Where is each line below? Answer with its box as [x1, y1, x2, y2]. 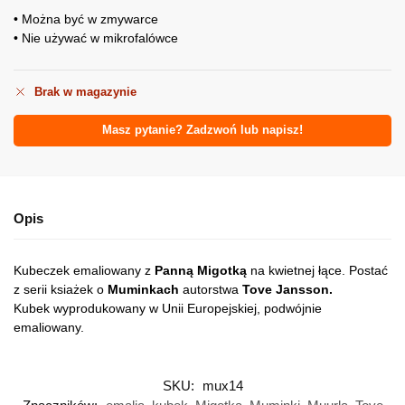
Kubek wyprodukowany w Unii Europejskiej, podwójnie [14, 300, 322, 316]
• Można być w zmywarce [14, 11, 158, 26]
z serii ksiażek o [14, 281, 108, 297]
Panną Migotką [155, 262, 247, 278]
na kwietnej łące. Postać [247, 262, 388, 278]
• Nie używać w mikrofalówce [14, 30, 178, 45]
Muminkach [108, 281, 179, 297]
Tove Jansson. [239, 281, 333, 297]
